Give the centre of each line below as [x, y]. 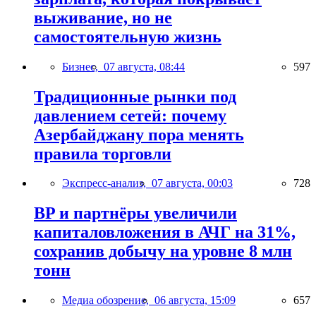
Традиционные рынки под [135, 96]
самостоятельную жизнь [128, 36]
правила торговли [103, 153]
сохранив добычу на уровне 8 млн [163, 251]
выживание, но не [103, 17]
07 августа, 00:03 [192, 183]
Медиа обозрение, [108, 300]
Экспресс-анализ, [107, 183]
